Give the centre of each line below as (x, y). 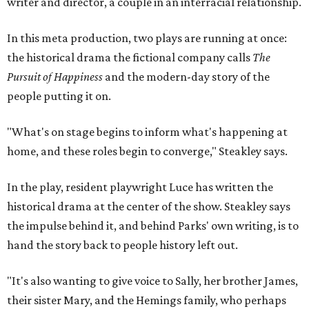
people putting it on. (59, 96)
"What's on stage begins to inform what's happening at (147, 132)
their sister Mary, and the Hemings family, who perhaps (147, 300)
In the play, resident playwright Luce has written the (140, 187)
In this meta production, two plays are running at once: (147, 38)
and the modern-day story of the (187, 77)
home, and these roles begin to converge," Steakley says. (147, 151)
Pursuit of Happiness (56, 77)
